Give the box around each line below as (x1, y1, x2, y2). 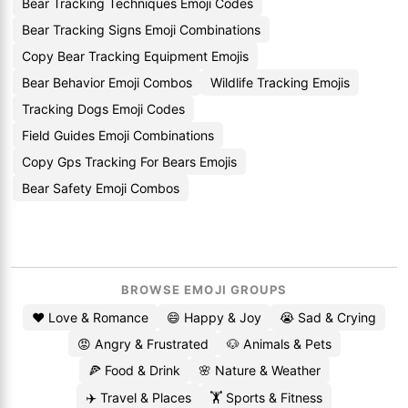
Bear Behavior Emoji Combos (22, 75, 192, 90)
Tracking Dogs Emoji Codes (22, 101, 185, 117)
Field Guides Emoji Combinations (22, 127, 214, 143)
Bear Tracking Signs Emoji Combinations (22, 22, 260, 37)
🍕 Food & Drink (87, 362, 180, 378)
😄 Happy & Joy (167, 310, 261, 325)
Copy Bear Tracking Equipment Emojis (22, 48, 249, 64)
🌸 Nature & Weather (198, 362, 321, 378)
